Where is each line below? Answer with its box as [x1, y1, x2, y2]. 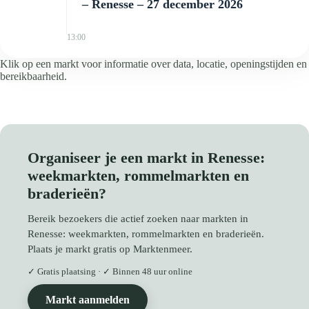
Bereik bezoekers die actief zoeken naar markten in [28, 212, 248, 224]
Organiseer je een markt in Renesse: [28, 148, 265, 166]
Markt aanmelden [46, 293, 130, 306]
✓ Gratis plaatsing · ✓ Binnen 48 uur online [28, 266, 192, 277]
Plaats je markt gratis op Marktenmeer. [28, 243, 192, 255]
